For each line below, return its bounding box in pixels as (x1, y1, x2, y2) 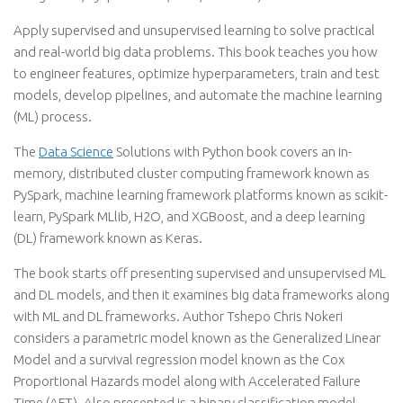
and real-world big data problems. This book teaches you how (13, 44, 378, 59)
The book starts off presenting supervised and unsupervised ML (13, 265, 386, 281)
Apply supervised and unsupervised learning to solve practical (13, 22, 375, 38)
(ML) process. (13, 109, 92, 124)
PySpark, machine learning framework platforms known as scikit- (13, 187, 388, 202)
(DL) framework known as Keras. (13, 230, 202, 246)
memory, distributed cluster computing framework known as (13, 166, 370, 181)
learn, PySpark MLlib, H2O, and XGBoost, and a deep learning (13, 209, 365, 224)
